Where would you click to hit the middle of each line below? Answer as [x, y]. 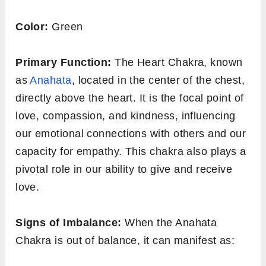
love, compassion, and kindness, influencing [126, 115]
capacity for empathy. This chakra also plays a [131, 151]
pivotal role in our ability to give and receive [124, 169]
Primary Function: [64, 62]
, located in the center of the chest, [158, 80]
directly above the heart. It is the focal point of [130, 98]
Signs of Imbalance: [69, 222]
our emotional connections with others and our [131, 133]
